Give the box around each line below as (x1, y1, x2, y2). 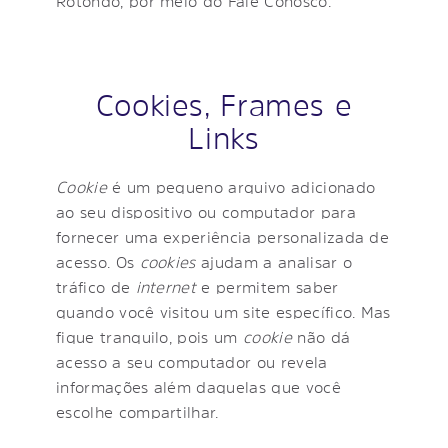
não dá (291, 328, 351, 345)
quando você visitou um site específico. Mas (56, 303, 391, 320)
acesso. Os (56, 253, 140, 270)
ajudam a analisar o (195, 253, 353, 270)
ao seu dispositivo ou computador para (56, 203, 356, 220)
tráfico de (56, 278, 136, 295)
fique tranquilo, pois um (56, 328, 244, 345)
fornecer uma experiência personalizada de (56, 228, 390, 245)
